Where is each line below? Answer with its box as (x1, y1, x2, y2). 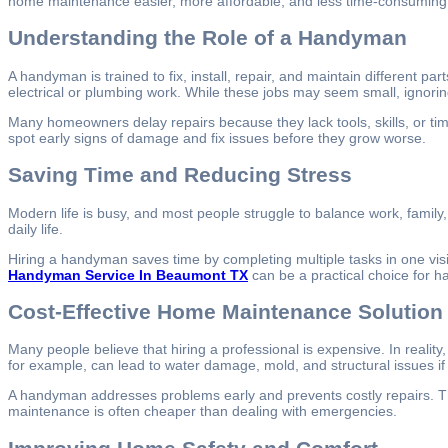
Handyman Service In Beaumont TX (8, 266, 248, 283)
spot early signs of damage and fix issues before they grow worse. (8, 129, 426, 146)
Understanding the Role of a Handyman (8, 26, 407, 50)
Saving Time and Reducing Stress (8, 163, 352, 187)
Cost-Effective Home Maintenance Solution (8, 300, 443, 323)
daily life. (8, 220, 63, 237)
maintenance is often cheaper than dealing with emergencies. (8, 403, 397, 420)
